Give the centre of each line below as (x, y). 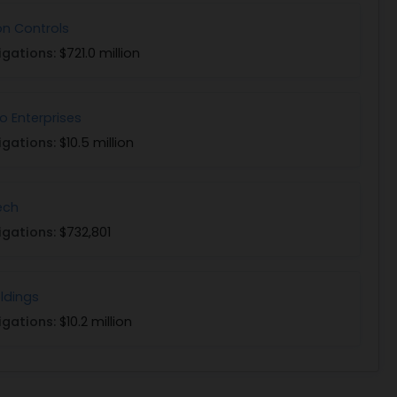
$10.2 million (96, 322)
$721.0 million (100, 54)
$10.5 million (97, 143)
